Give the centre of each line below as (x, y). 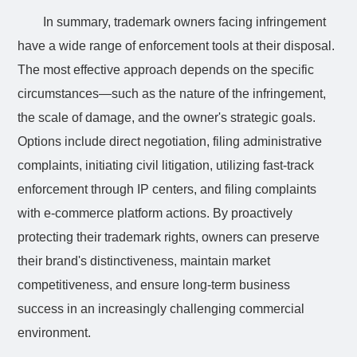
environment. (55, 332)
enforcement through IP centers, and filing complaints (167, 189)
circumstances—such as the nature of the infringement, (172, 93)
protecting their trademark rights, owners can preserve (169, 237)
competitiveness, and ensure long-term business (154, 284)
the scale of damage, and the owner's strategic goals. (167, 117)
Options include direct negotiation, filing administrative (170, 141)
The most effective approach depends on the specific (166, 69)
